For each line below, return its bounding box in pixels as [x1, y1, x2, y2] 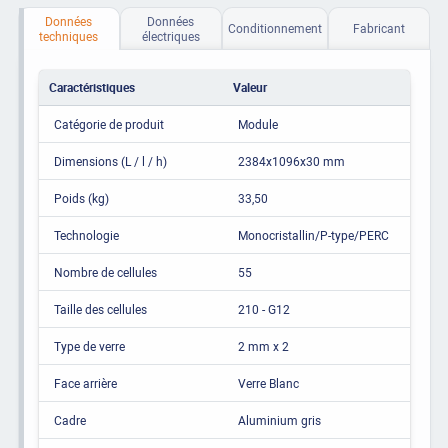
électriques [141, 27, 200, 44]
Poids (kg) [53, 189, 109, 206]
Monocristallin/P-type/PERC [237, 226, 389, 243]
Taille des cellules [53, 300, 147, 317]
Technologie [53, 226, 119, 243]
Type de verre [53, 337, 125, 354]
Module [237, 115, 278, 132]
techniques [39, 27, 99, 44]
